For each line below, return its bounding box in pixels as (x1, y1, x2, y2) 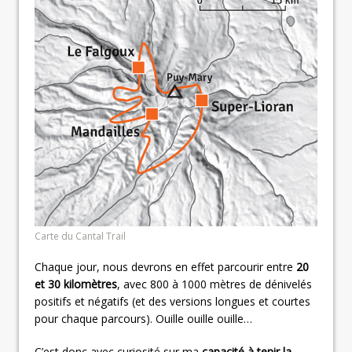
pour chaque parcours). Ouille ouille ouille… (35, 310, 252, 326)
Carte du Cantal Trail (35, 229, 126, 243)
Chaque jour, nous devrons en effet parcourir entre (35, 258, 296, 274)
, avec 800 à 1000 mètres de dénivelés (117, 276, 312, 291)
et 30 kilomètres (35, 276, 117, 291)
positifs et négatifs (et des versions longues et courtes (35, 293, 310, 309)
